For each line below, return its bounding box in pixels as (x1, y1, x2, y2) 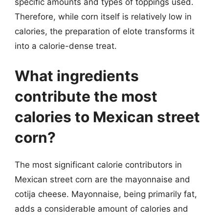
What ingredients (15, 67, 139, 85)
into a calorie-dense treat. (15, 41, 117, 51)
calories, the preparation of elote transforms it (15, 26, 195, 36)
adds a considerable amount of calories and (15, 204, 188, 214)
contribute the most (15, 88, 157, 105)
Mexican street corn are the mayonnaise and (15, 175, 190, 184)
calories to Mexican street (15, 108, 200, 126)
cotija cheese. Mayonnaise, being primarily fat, (15, 189, 197, 199)
